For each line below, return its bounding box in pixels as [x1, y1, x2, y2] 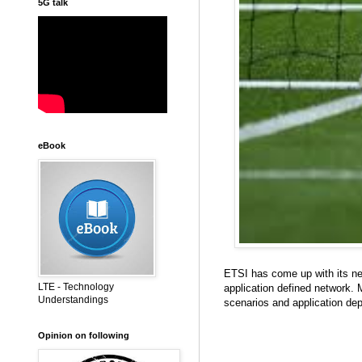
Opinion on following [38, 330, 129, 340]
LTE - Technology [38, 281, 114, 293]
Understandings [38, 294, 108, 305]
